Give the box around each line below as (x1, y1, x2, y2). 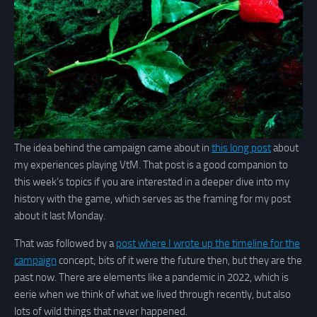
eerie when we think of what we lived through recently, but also (14, 287, 291, 301)
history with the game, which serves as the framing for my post (14, 192, 291, 205)
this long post (212, 141, 271, 154)
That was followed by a (14, 236, 116, 250)
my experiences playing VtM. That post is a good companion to (14, 158, 288, 171)
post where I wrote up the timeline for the (116, 236, 300, 250)
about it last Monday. (14, 209, 105, 222)
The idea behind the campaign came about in (14, 141, 212, 154)
